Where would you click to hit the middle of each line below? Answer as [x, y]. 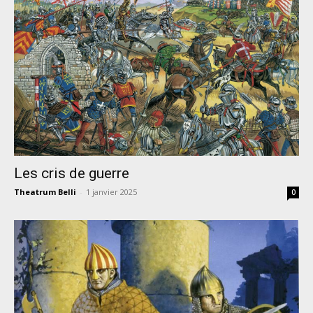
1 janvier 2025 [111, 192]
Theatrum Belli [45, 192]
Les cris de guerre [72, 174]
